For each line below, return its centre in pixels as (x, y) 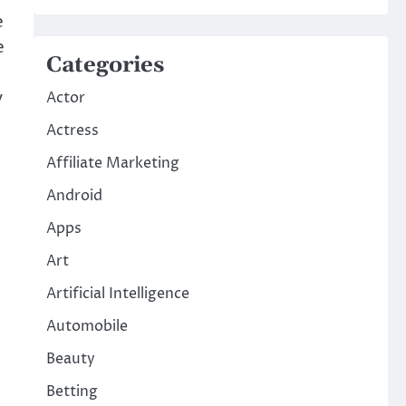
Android (74, 196)
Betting (72, 391)
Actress (72, 130)
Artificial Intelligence (117, 294)
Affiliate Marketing (112, 163)
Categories (105, 65)
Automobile (87, 326)
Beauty (70, 359)
